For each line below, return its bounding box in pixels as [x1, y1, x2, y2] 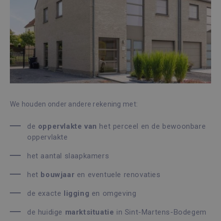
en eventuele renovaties [74, 170, 161, 179]
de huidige [27, 208, 65, 217]
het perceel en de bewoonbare [97, 122, 206, 131]
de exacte [27, 189, 64, 198]
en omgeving [89, 189, 137, 198]
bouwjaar [40, 170, 75, 179]
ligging [64, 189, 90, 198]
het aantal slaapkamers [27, 151, 110, 160]
